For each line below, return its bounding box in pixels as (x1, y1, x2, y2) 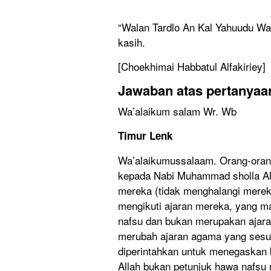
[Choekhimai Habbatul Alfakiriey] (118, 58, 266, 74)
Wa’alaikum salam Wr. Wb (118, 103, 237, 119)
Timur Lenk (118, 128, 175, 143)
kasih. (118, 34, 145, 50)
